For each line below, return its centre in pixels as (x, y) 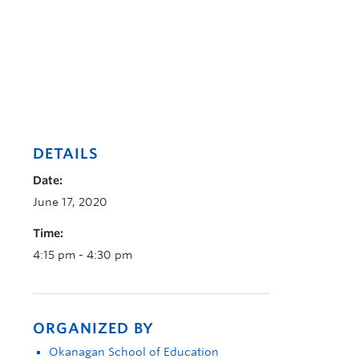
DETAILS (66, 153)
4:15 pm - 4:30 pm (83, 255)
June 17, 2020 (70, 202)
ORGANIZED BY (93, 328)
